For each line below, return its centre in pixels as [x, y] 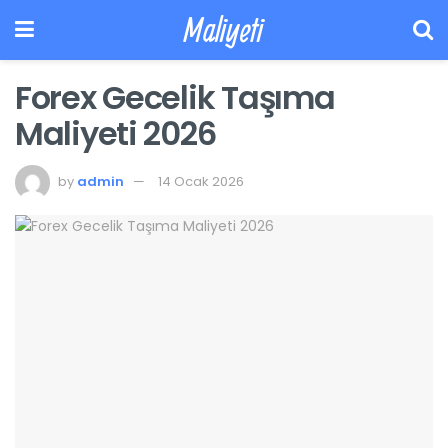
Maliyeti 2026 [115, 133]
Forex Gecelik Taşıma [175, 97]
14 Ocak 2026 [201, 181]
